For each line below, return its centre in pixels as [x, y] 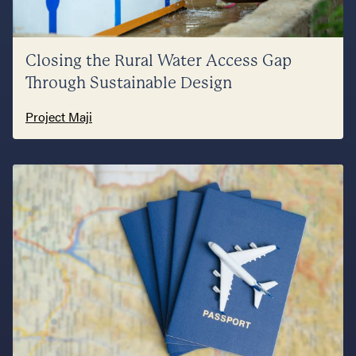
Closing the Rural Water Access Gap [159, 61]
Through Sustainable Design [129, 83]
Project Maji [59, 117]
